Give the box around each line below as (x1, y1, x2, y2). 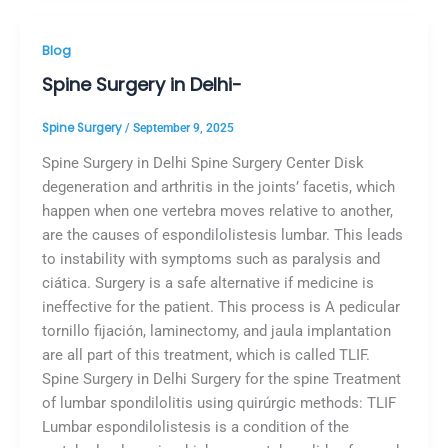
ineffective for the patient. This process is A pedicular (41, 298, 400, 317)
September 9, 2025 (132, 121, 234, 136)
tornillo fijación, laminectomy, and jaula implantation (41, 322, 391, 341)
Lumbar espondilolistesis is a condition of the (41, 418, 349, 437)
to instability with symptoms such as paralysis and (41, 250, 380, 269)
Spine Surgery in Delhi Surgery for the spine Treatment (41, 370, 401, 389)
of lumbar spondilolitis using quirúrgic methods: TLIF (41, 394, 396, 413)
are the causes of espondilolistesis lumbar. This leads (41, 226, 403, 245)
